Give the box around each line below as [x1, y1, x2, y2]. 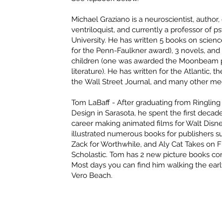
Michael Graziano [71, 15, 132, 24]
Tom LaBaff [71, 98, 112, 108]
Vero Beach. [71, 171, 113, 180]
